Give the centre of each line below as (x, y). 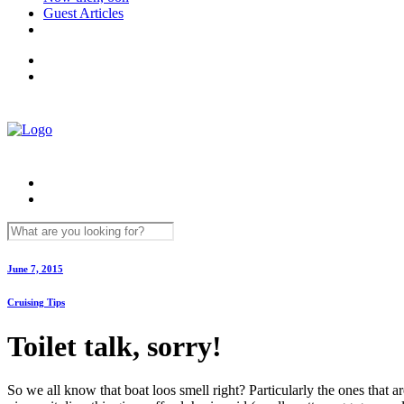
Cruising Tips (36, 302)
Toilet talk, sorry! (115, 346)
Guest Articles (83, 13)
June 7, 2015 (35, 268)
